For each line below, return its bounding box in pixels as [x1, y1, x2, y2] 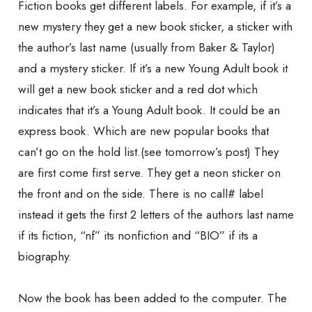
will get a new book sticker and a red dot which [18, 81, 258, 98]
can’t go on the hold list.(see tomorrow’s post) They [18, 143, 279, 161]
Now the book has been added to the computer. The [18, 290, 287, 307]
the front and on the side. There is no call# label [18, 185, 263, 203]
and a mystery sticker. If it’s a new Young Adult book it [18, 60, 288, 77]
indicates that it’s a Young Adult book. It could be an [18, 102, 280, 119]
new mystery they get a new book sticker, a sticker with [18, 18, 292, 36]
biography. [18, 248, 72, 265]
